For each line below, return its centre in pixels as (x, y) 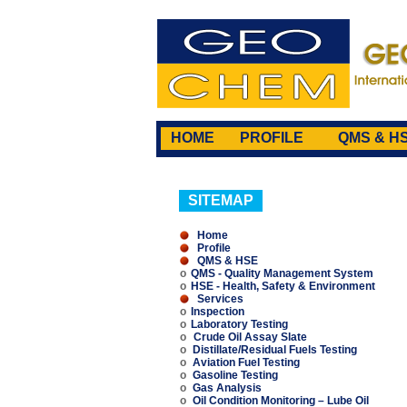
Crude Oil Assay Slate (250, 337)
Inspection (218, 312)
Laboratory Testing (239, 324)
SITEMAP (221, 200)
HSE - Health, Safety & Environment (283, 286)
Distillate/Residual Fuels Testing (275, 350)
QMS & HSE (228, 261)
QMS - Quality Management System (282, 273)
